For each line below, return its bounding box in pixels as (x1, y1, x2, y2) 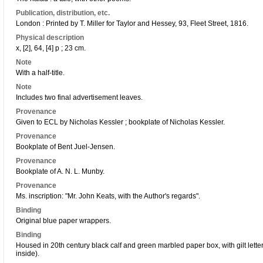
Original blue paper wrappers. (16, 217, 111, 225)
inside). (16, 249, 39, 258)
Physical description (16, 33, 84, 42)
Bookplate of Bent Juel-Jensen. (16, 143, 115, 151)
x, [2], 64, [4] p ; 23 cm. (16, 44, 86, 52)
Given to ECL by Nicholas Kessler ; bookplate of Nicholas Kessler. (16, 118, 225, 126)
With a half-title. (16, 69, 65, 77)
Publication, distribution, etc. (16, 9, 110, 17)
